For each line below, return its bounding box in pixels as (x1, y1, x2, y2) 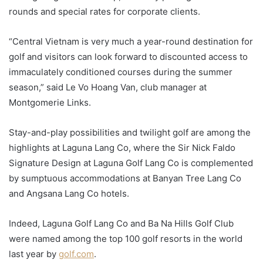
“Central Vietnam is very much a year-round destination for (9, 36, 253, 48)
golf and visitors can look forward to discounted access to (9, 51, 248, 63)
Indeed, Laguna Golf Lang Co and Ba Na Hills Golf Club (9, 218, 234, 230)
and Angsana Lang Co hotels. (9, 188, 129, 200)
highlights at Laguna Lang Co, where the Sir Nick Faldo (9, 142, 235, 154)
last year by (9, 248, 59, 260)
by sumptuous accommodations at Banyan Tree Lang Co (9, 173, 241, 184)
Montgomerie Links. (9, 97, 91, 109)
